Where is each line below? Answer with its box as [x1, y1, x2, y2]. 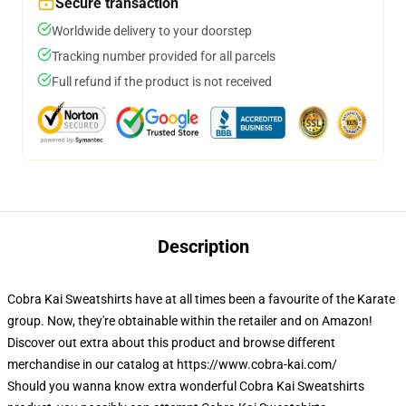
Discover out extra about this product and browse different [7, 335, 335, 350]
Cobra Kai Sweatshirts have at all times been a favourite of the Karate [7, 292, 395, 306]
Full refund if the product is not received [52, 74, 272, 89]
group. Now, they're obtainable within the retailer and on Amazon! [7, 314, 372, 328]
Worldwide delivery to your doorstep [52, 24, 252, 38]
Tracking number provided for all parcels [52, 49, 275, 63]
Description [157, 236, 249, 257]
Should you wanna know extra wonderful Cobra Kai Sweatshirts [7, 379, 364, 393]
